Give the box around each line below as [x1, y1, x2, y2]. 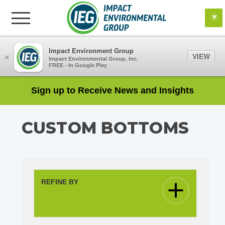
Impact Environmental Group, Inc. [49, 55, 138, 63]
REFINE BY [41, 178, 78, 186]
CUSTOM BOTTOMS [21, 118, 189, 138]
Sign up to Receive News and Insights [31, 85, 194, 95]
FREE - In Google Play [49, 61, 107, 69]
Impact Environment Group [49, 46, 134, 56]
